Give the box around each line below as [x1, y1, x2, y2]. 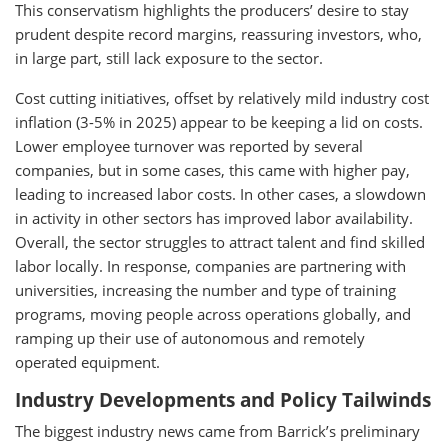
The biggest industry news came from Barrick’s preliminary [15, 421, 420, 441]
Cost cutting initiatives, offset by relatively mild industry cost [15, 88, 429, 108]
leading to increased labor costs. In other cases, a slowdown [15, 184, 426, 204]
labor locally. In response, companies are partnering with [15, 256, 406, 276]
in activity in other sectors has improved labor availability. [15, 208, 413, 228]
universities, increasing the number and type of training [15, 280, 396, 300]
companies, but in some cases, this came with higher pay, [15, 160, 410, 180]
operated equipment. [15, 352, 160, 372]
